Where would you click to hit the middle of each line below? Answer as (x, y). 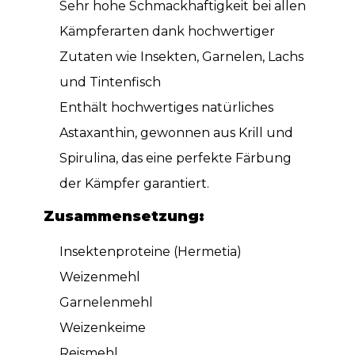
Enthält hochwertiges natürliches (166, 108)
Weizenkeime (102, 328)
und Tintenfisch (110, 82)
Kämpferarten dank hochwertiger (167, 32)
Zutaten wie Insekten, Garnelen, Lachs (181, 57)
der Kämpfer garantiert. (134, 184)
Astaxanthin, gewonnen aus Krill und (176, 133)
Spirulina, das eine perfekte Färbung (175, 158)
